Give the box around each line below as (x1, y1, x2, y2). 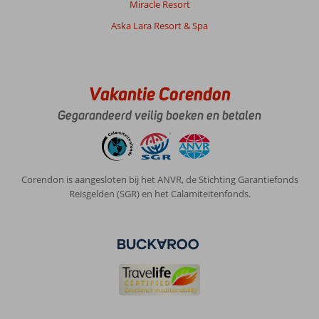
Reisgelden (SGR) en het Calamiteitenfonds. (68, 187, 251, 200)
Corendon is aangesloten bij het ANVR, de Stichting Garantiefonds (21, 173, 298, 186)
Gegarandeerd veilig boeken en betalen (58, 108, 261, 123)
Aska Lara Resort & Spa (111, 19, 208, 32)
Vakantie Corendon (88, 82, 231, 105)
